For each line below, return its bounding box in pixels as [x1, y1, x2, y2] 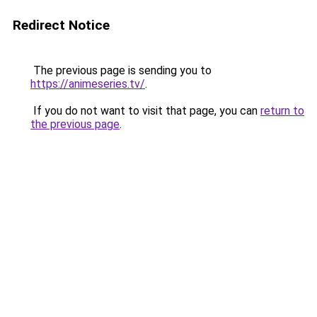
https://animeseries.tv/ [30, 77, 145, 91]
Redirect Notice [13, 17, 110, 33]
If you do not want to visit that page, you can [30, 104, 260, 117]
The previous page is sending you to [30, 64, 212, 77]
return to [260, 104, 304, 117]
